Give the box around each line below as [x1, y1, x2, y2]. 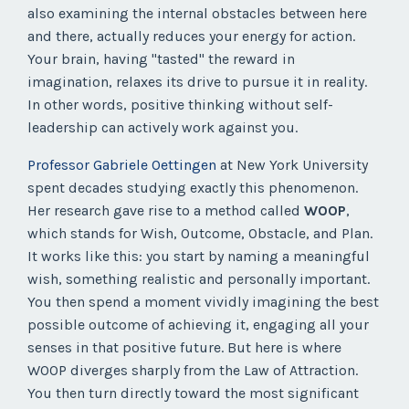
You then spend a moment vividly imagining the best [27, 293, 379, 311]
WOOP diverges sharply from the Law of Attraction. [27, 362, 358, 380]
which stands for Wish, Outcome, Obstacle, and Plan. [27, 225, 372, 243]
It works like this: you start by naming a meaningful [27, 247, 370, 266]
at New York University [216, 156, 368, 174]
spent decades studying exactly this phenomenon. [27, 179, 358, 197]
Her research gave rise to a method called [27, 202, 304, 220]
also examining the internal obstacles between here [27, 5, 367, 23]
